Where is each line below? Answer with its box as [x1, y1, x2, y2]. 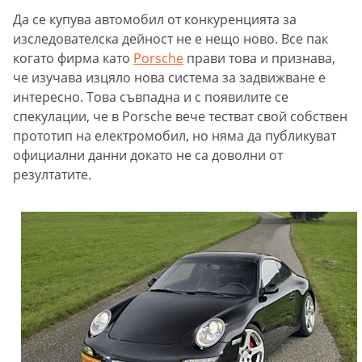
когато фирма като [13, 48, 133, 67]
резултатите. [13, 165, 95, 183]
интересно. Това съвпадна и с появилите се [13, 87, 288, 106]
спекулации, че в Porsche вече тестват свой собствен [13, 107, 347, 125]
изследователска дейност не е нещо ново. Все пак [13, 29, 328, 48]
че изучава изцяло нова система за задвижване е [13, 68, 326, 86]
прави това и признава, [183, 48, 335, 67]
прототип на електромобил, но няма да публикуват [13, 126, 336, 145]
